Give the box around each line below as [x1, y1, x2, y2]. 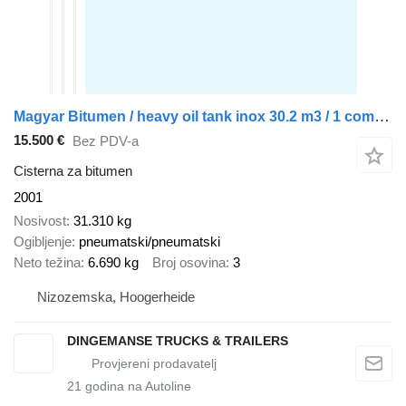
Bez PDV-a [72, 133, 139, 150]
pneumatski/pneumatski [79, 234, 220, 250]
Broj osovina [152, 255, 226, 271]
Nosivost [14, 213, 66, 229]
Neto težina [14, 255, 81, 271]
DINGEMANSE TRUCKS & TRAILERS [67, 333, 288, 348]
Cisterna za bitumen [14, 162, 132, 179]
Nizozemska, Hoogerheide [37, 288, 195, 304]
